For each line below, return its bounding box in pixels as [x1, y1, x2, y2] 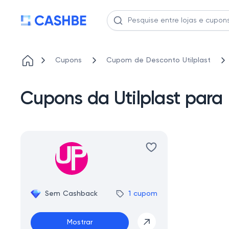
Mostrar [67, 219, 93, 226]
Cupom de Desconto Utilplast [106, 57, 211, 64]
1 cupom [128, 190, 157, 197]
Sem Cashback [45, 190, 98, 197]
